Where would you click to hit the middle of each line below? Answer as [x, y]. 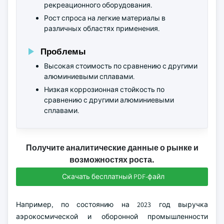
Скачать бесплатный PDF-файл [113, 176]
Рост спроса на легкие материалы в [105, 18]
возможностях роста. [112, 160]
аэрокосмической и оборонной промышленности [112, 216]
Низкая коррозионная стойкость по [104, 89]
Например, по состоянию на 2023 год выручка [112, 204]
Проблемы [63, 51]
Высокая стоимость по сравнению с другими [121, 66]
